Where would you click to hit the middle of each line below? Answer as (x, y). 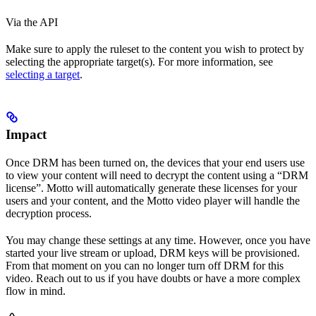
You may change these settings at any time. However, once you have (158, 241)
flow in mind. (36, 291)
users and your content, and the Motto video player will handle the (153, 201)
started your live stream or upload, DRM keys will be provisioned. (153, 253)
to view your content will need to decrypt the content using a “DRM (157, 176)
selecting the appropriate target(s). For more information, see (139, 62)
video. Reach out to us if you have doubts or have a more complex (153, 279)
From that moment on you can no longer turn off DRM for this (145, 266)
